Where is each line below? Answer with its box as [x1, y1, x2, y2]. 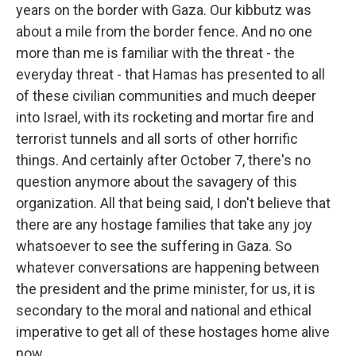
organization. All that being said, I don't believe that [16, 195, 331, 211]
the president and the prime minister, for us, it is [16, 281, 315, 297]
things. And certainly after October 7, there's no [16, 152, 311, 168]
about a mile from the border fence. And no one [16, 23, 312, 40]
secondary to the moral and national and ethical [16, 302, 311, 319]
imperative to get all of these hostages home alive [16, 323, 330, 340]
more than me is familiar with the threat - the [16, 44, 295, 61]
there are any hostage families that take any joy [16, 216, 312, 233]
